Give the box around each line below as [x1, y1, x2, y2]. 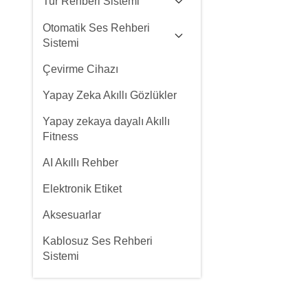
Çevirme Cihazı [43, 63, 118, 75]
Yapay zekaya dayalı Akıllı [43, 115, 170, 127]
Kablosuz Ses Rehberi [43, 235, 153, 247]
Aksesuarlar [43, 209, 101, 221]
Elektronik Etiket [43, 183, 122, 195]
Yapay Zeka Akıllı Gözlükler [43, 89, 177, 101]
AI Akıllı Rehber [43, 157, 118, 168]
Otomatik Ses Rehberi [43, 22, 150, 34]
